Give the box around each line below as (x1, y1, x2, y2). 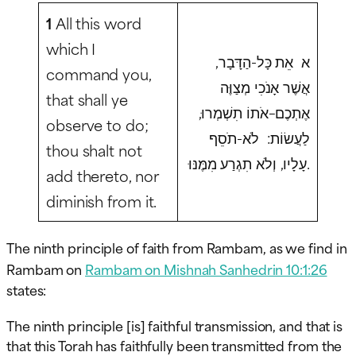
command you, (46, 62, 152, 86)
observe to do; (46, 113, 149, 137)
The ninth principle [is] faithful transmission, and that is (6, 315, 343, 336)
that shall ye (46, 87, 128, 111)
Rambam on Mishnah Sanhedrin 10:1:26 (85, 258, 327, 280)
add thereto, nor (46, 164, 159, 188)
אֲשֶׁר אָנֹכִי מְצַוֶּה (220, 75, 310, 99)
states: (6, 279, 47, 300)
